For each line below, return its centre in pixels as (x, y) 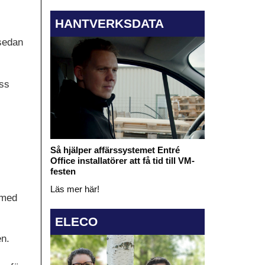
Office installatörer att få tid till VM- (122, 161)
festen (63, 172)
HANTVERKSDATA (109, 23)
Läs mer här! (75, 189)
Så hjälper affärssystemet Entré (115, 150)
